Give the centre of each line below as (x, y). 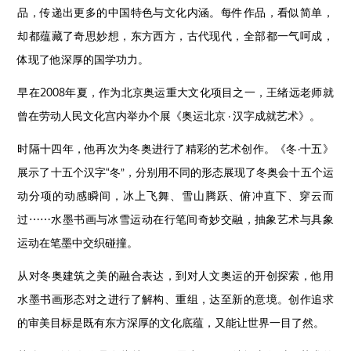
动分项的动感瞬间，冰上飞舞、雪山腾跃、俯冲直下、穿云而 (175, 195)
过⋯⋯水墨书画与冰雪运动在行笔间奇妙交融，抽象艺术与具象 (175, 219)
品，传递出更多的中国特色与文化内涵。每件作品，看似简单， (175, 12)
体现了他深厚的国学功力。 (83, 59)
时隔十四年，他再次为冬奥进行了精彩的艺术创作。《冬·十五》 (175, 148)
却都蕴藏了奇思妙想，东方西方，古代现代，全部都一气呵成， (175, 35)
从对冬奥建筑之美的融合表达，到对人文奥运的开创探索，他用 (175, 275)
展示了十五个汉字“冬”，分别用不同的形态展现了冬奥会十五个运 (175, 172)
